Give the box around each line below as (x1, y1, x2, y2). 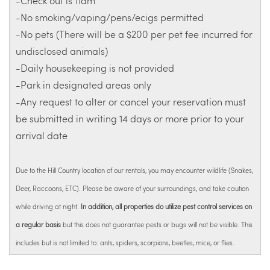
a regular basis (16, 220, 61, 229)
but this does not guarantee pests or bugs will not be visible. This (61, 220, 253, 229)
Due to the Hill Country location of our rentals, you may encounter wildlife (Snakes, (16, 166, 253, 175)
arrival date (16, 129, 70, 142)
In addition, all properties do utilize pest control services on (81, 202, 252, 211)
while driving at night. (16, 202, 81, 211)
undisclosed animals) (16, 45, 108, 57)
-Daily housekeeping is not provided (16, 61, 174, 74)
